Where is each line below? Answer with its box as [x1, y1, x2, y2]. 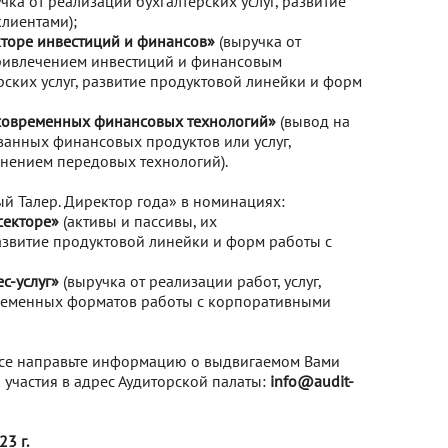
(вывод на [276, 111, 350, 131]
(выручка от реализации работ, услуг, [59, 271, 321, 291]
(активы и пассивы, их [59, 211, 217, 231]
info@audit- [270, 371, 354, 391]
